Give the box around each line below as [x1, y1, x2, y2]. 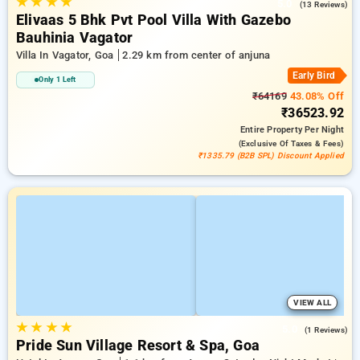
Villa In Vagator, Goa [16, 49, 117, 61]
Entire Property [239, 125, 305, 135]
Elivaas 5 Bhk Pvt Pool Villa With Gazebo [16, 12, 291, 28]
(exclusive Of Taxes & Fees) [238, 139, 344, 148]
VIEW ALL [293, 298, 331, 307]
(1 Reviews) [304, 325, 348, 334]
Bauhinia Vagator [16, 30, 133, 46]
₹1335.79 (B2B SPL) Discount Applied [198, 151, 344, 160]
